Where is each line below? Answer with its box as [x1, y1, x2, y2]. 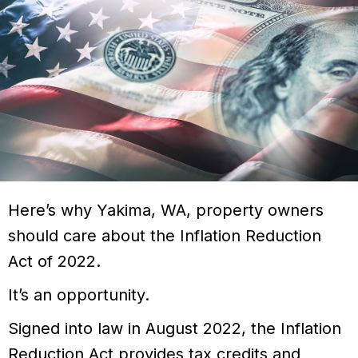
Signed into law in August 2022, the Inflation [8, 319, 341, 339]
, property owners [186, 201, 324, 221]
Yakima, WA [97, 201, 186, 221]
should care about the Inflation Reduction [8, 226, 321, 246]
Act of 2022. [8, 252, 101, 272]
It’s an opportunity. [8, 285, 149, 305]
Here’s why [8, 201, 97, 221]
